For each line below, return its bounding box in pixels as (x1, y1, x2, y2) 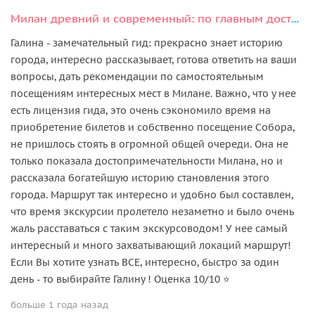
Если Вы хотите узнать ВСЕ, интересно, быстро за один (11, 255, 279, 269)
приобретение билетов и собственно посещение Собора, (11, 120, 295, 134)
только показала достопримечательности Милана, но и (11, 154, 283, 167)
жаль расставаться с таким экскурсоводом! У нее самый (11, 221, 288, 235)
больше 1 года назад (11, 298, 108, 311)
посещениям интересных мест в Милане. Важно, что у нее (11, 86, 296, 100)
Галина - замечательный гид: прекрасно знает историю (11, 36, 283, 49)
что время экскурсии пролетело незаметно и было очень (11, 205, 294, 218)
